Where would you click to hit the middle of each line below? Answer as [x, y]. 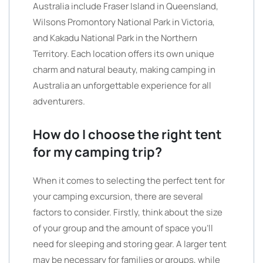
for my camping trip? [97, 152]
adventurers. [59, 101]
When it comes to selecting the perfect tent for [129, 181]
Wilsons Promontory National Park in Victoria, [124, 22]
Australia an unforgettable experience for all [122, 85]
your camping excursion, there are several [118, 196]
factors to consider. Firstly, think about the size [128, 212]
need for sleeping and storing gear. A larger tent [130, 244]
